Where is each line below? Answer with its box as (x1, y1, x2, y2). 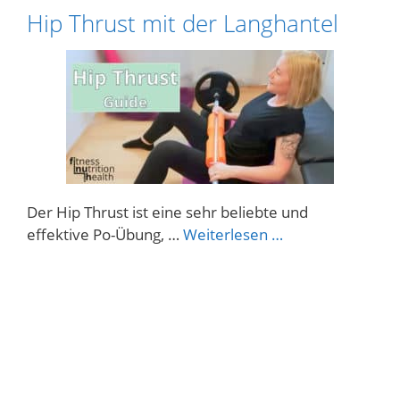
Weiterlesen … (183, 224, 283, 246)
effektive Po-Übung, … (27, 224, 183, 246)
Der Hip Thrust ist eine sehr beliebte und (27, 202, 308, 223)
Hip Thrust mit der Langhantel (27, 6, 338, 39)
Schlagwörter (26, 45, 117, 66)
